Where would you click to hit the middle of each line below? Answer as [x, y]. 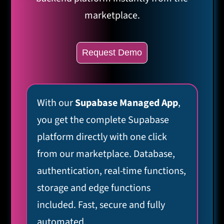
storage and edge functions [94, 188]
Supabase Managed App [126, 103]
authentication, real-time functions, [111, 171]
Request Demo [112, 52]
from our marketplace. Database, [106, 154]
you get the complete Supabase [103, 120]
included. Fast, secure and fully [101, 205]
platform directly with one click [102, 137]
